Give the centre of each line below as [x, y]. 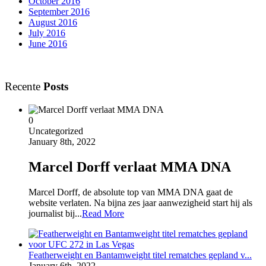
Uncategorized [56, 131]
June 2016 [48, 43]
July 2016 [47, 33]
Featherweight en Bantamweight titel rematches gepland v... [140, 255]
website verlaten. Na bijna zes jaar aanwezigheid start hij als [140, 202]
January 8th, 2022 [62, 142]
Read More [103, 213]
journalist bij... [55, 213]
